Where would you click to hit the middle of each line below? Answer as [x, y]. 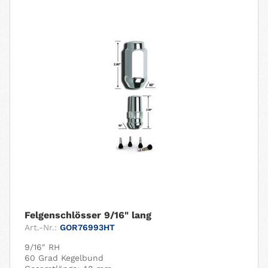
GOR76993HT [88, 227]
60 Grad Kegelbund [64, 258]
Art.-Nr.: [41, 227]
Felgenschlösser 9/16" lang [88, 215]
